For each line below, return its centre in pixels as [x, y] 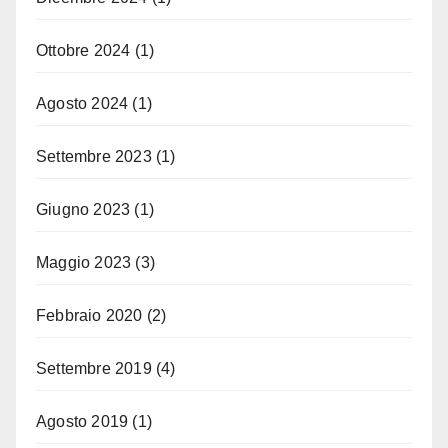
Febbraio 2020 [89, 315]
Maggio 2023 [84, 262]
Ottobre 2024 [83, 50]
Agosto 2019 [82, 421]
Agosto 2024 [82, 103]
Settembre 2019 [94, 368]
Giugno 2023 [83, 209]
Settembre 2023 [94, 156]
